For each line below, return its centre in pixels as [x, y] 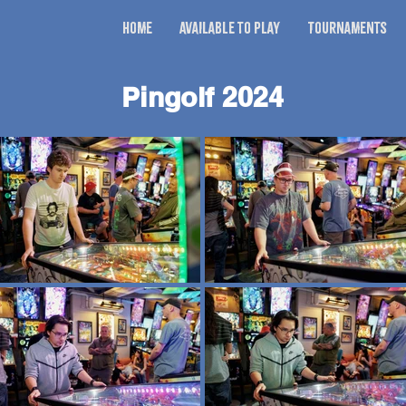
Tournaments [347, 28]
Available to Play [230, 28]
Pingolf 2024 [203, 97]
